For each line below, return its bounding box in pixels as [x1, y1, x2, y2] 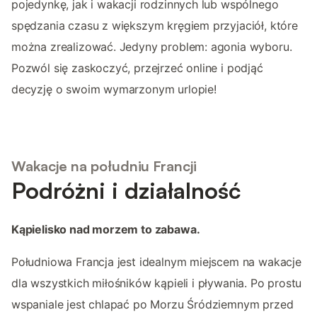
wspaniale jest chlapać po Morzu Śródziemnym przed [11, 297, 294, 312]
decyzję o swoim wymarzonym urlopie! [11, 81, 217, 96]
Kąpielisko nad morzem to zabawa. [11, 222, 200, 237]
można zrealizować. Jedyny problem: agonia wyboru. [11, 39, 292, 54]
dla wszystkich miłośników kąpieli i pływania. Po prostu [11, 276, 302, 291]
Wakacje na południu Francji [11, 157, 197, 175]
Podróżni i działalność [11, 176, 241, 205]
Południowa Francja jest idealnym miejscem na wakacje [11, 255, 301, 270]
